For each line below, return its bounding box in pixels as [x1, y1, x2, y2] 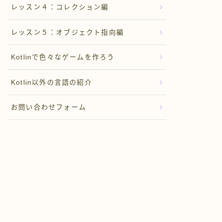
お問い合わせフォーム [11, 104, 86, 111]
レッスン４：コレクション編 [11, 3, 109, 11]
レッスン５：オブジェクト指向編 [11, 28, 124, 36]
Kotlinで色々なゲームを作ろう [11, 54, 115, 61]
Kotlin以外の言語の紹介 [11, 78, 92, 86]
